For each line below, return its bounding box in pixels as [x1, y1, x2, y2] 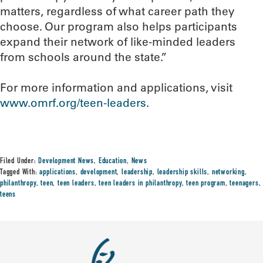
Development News [38, 157, 95, 166]
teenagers [230, 180, 259, 188]
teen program [186, 180, 225, 188]
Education [98, 157, 127, 166]
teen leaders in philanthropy [99, 180, 182, 188]
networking [211, 168, 245, 177]
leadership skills [157, 168, 208, 177]
